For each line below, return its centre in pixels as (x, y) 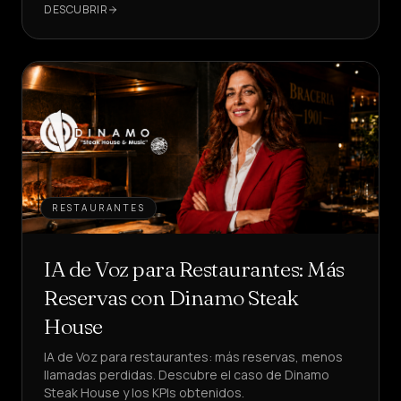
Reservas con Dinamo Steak (172, 298)
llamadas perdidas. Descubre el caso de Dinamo (187, 375)
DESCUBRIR (76, 9)
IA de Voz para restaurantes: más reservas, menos (193, 357)
